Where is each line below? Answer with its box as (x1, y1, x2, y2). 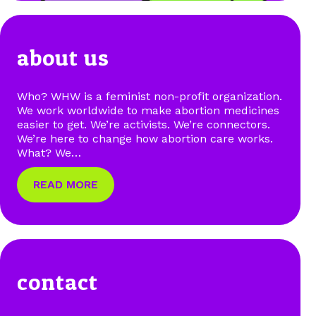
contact (17, 267, 98, 296)
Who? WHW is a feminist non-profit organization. (17, 89, 282, 103)
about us (17, 44, 109, 72)
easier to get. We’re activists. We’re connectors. (17, 117, 270, 131)
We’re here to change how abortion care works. (17, 131, 273, 145)
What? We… (17, 145, 81, 159)
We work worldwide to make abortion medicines (17, 103, 279, 117)
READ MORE (32, 178, 98, 192)
